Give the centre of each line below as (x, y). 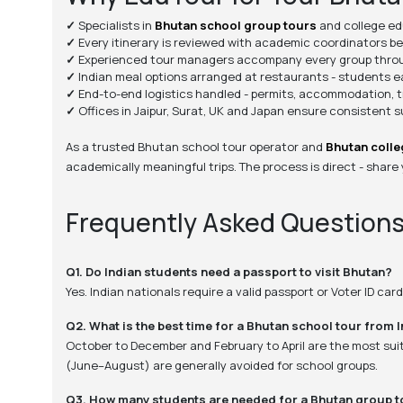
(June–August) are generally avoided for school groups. (221, 366)
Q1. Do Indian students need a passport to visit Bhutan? (228, 272)
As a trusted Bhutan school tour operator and (195, 147)
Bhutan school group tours (235, 26)
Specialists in (116, 26)
